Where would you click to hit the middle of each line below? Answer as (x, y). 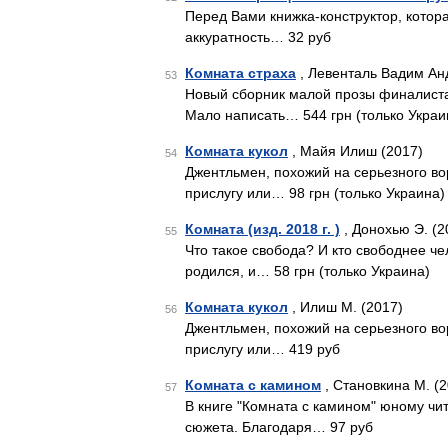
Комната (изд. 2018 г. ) (262, 229)
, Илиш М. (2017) (345, 307)
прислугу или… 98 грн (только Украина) (315, 193)
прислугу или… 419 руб (262, 349)
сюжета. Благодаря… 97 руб (279, 427)
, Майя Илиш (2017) (355, 151)
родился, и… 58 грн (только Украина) (307, 271)
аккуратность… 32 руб (258, 37)
